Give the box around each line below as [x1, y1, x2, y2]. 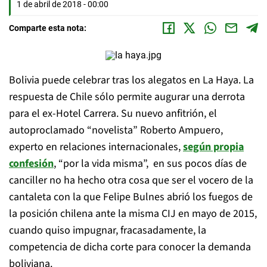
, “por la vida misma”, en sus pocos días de [54, 156, 247, 171]
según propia [183, 139, 244, 154]
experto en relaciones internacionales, [9, 139, 183, 154]
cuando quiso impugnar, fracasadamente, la [9, 223, 206, 238]
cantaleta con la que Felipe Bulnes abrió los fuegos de [9, 190, 253, 204]
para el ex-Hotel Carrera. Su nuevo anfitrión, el [9, 106, 217, 121]
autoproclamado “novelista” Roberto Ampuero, [9, 123, 223, 138]
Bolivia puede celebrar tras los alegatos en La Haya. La [9, 73, 254, 88]
